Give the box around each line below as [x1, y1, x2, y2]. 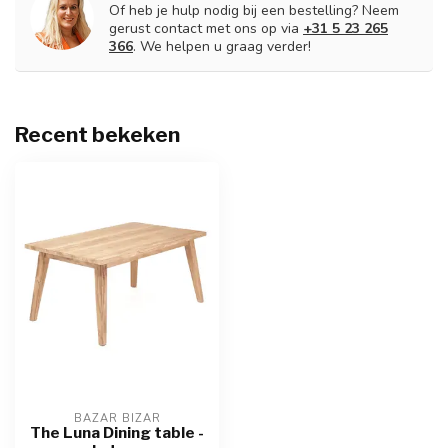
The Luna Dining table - [30, 422, 204, 442]
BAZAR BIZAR [73, 410, 161, 426]
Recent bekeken [15, 122, 180, 148]
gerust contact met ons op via [109, 19, 303, 39]
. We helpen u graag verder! [133, 37, 311, 57]
